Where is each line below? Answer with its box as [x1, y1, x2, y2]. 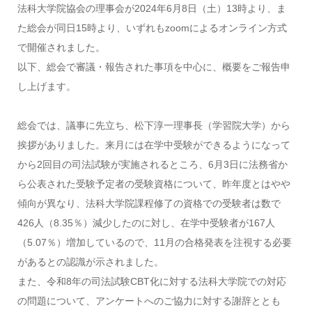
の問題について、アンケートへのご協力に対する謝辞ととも [17, 295, 281, 306]
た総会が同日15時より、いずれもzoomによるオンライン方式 [17, 22, 287, 33]
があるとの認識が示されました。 [17, 256, 164, 267]
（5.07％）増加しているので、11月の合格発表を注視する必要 [17, 237, 292, 248]
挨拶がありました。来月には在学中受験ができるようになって [17, 139, 290, 150]
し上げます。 [17, 81, 76, 92]
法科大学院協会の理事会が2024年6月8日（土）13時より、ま [17, 3, 286, 14]
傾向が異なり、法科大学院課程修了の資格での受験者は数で [17, 198, 281, 209]
